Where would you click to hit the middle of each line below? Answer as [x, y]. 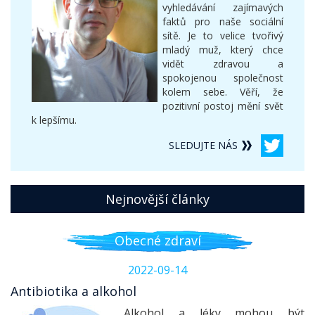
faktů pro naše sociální [223, 22]
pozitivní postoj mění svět [223, 106]
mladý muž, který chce [223, 50]
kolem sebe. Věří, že [223, 92]
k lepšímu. [54, 120]
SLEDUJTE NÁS [203, 146]
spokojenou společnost [223, 78]
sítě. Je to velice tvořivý [223, 36]
